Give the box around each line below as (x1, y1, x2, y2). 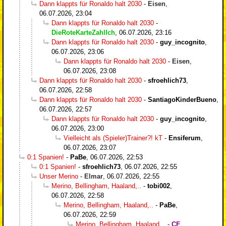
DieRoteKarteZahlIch (51, 28, 115, 36)
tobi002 (147, 182, 170, 190)
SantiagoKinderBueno (148, 95, 216, 103)
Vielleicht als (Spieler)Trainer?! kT (64, 134, 162, 142)
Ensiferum (168, 134, 201, 142)
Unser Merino (39, 172, 78, 180)
